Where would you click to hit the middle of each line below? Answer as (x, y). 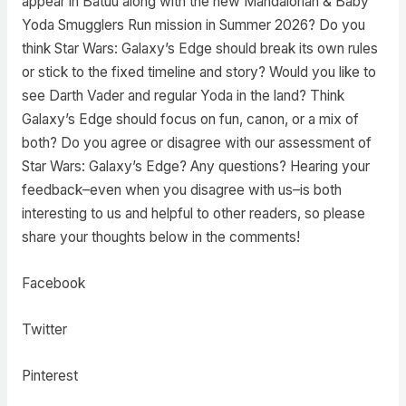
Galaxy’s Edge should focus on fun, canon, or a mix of (190, 120)
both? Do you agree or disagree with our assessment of (196, 143)
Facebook (53, 284)
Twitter (44, 329)
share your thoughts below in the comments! (160, 237)
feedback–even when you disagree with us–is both (181, 190)
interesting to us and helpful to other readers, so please (193, 214)
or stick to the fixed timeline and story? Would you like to (198, 72)
